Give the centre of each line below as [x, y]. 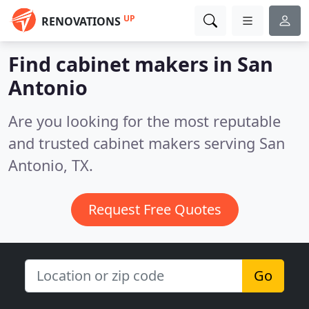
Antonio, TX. [51, 165]
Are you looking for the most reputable [144, 121]
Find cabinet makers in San [141, 64]
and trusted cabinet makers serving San [147, 143]
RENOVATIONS [81, 21]
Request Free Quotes [154, 209]
